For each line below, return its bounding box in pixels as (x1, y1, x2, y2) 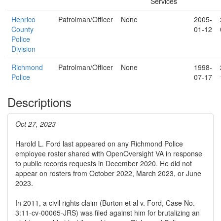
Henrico (11, 14, 36, 24)
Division (11, 44, 36, 54)
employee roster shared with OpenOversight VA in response (15, 148, 202, 158)
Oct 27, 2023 (15, 119, 56, 129)
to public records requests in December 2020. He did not (15, 158, 192, 168)
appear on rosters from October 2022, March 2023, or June (15, 168, 201, 178)
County (11, 24, 34, 34)
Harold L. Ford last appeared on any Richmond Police (15, 139, 183, 148)
